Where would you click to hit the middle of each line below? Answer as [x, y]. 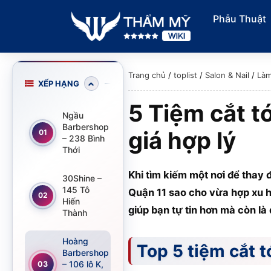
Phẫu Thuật [240, 19]
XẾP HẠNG [59, 83]
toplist [185, 75]
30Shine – [82, 178]
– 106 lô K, [83, 264]
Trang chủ [147, 75]
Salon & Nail [227, 75]
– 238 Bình [83, 138]
